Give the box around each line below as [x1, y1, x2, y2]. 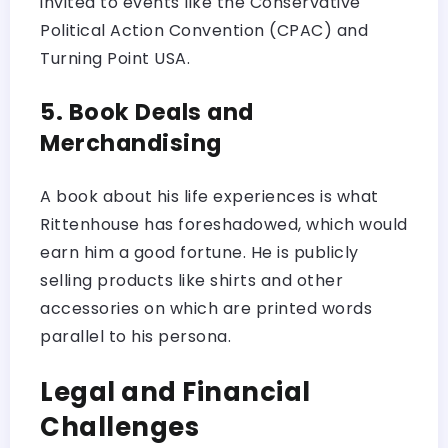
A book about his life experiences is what [40, 184, 379, 208]
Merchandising [40, 126, 222, 159]
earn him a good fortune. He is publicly [40, 240, 359, 264]
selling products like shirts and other [40, 268, 343, 292]
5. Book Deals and [40, 95, 254, 128]
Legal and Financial [40, 373, 311, 410]
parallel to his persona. [40, 324, 231, 348]
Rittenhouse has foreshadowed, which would [40, 212, 408, 236]
